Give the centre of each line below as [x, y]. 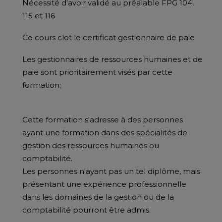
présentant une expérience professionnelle [104, 184]
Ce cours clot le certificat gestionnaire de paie [109, 37]
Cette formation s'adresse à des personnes [103, 120]
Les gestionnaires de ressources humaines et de [112, 59]
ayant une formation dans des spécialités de [105, 133]
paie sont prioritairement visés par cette [97, 72]
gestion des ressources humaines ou [91, 145]
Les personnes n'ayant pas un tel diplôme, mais [111, 171]
